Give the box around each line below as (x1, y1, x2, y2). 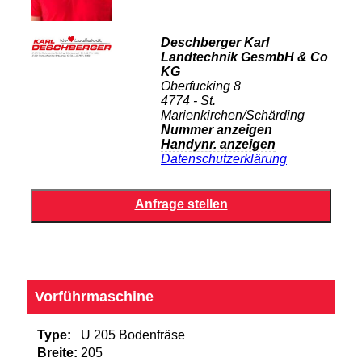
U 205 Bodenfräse (81, 328, 185, 343)
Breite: (37, 346, 78, 360)
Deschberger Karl (161, 36, 269, 50)
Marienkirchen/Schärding (161, 108, 305, 123)
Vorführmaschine (35, 288, 154, 305)
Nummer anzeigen (161, 123, 272, 137)
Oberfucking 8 (161, 79, 241, 94)
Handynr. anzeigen (161, 137, 276, 152)
